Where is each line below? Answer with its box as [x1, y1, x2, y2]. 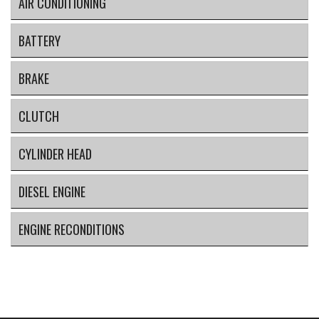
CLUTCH [19, 106, 59, 125]
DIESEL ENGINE [19, 182, 85, 201]
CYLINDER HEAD [19, 144, 92, 163]
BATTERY [19, 31, 61, 50]
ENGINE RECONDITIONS [19, 219, 125, 239]
